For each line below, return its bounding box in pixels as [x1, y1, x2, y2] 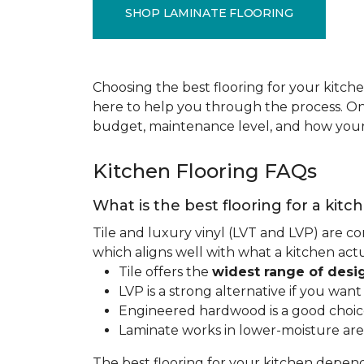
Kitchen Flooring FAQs [93, 159, 317, 183]
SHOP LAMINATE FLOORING [125, 5, 293, 20]
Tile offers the [119, 264, 212, 279]
